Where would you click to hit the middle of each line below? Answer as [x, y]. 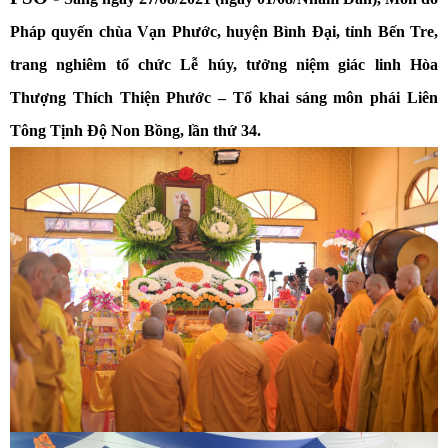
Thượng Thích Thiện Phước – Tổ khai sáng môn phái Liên [224, 97]
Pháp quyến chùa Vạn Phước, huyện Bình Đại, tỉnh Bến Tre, [224, 31]
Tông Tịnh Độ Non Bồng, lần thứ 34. [135, 130]
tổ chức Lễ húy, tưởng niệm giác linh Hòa [277, 64]
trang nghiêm [58, 64]
